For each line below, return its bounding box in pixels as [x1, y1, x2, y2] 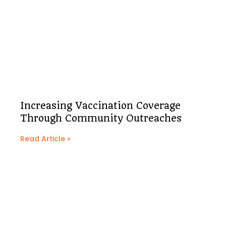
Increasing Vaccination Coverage [20, 100, 181, 112]
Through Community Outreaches [20, 112, 182, 125]
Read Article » [20, 134, 71, 144]
